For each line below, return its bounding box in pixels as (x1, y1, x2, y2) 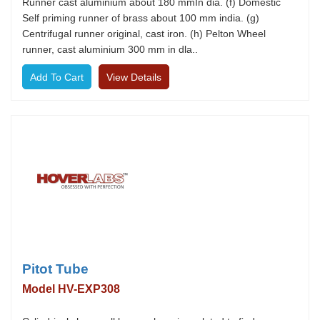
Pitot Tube (22, 261, 89, 276)
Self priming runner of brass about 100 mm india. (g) (22, 12, 259, 24)
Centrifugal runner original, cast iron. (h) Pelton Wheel (22, 28, 266, 39)
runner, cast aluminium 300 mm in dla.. (22, 44, 198, 55)
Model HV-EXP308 (22, 283, 120, 295)
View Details (106, 71, 161, 83)
